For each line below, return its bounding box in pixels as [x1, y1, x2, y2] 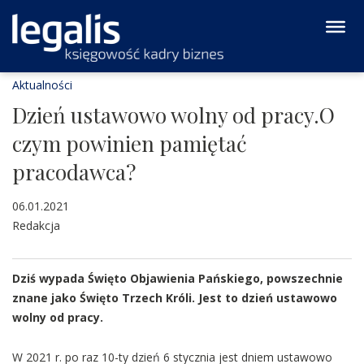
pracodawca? [12, 158, 136, 186]
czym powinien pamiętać [12, 129, 247, 158]
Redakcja [12, 218, 60, 233]
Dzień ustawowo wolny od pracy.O [12, 101, 335, 129]
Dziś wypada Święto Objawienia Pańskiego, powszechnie [12, 271, 343, 286]
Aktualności [12, 77, 72, 93]
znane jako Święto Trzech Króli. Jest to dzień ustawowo [12, 290, 337, 305]
